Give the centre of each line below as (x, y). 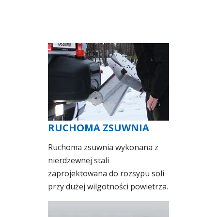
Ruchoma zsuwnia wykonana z (103, 147)
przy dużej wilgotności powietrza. (108, 186)
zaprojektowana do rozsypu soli (106, 173)
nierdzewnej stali (78, 160)
